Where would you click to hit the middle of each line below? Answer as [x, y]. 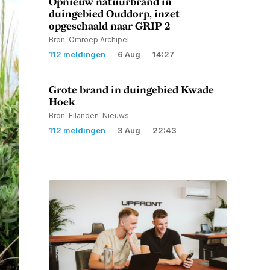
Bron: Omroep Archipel [89, 40]
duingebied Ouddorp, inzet [114, 15]
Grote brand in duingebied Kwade [131, 91]
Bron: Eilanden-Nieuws [89, 116]
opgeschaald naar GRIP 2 [109, 27]
